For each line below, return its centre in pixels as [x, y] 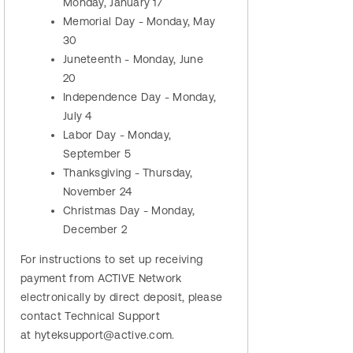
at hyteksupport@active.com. [99, 334]
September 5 [99, 153]
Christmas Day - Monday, [129, 210]
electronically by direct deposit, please [122, 297]
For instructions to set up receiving [112, 259]
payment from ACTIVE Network [101, 278]
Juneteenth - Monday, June [133, 59]
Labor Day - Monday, [117, 134]
